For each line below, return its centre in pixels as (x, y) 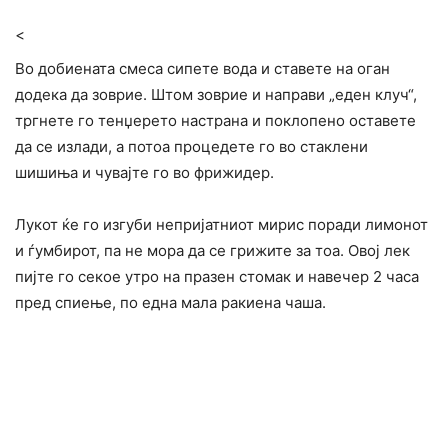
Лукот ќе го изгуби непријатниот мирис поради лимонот (221, 225)
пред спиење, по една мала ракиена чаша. (170, 303)
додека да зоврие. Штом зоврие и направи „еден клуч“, (216, 95)
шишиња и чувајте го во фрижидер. (144, 173)
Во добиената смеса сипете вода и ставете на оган (202, 69)
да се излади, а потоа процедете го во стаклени (191, 147)
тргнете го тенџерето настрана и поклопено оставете (215, 121)
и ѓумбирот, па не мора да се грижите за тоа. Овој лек (212, 251)
